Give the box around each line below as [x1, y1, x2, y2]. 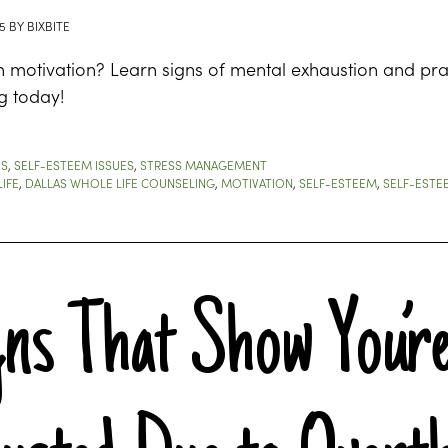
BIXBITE [27, 17, 70, 34]
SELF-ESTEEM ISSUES [14, 156, 134, 173]
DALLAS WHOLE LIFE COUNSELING [25, 174, 215, 191]
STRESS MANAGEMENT [140, 156, 267, 173]
